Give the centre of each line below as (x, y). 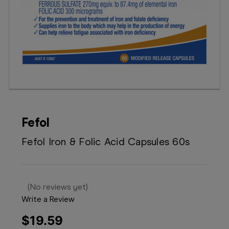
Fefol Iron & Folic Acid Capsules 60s (106, 142)
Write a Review (48, 199)
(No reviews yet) (58, 187)
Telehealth (27, 23)
